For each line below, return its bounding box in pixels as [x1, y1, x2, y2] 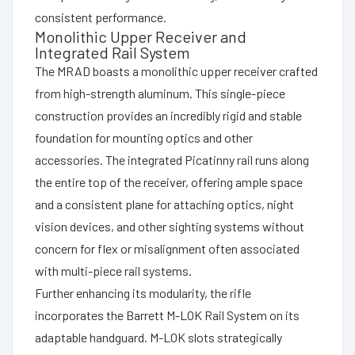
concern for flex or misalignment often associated [35, 240, 300, 256]
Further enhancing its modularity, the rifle [35, 284, 251, 300]
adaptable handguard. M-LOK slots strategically [35, 329, 282, 345]
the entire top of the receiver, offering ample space [35, 174, 303, 189]
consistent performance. [35, 9, 166, 25]
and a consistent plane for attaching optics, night [35, 196, 294, 212]
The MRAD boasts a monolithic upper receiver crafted [35, 63, 318, 78]
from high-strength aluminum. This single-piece [35, 85, 285, 101]
